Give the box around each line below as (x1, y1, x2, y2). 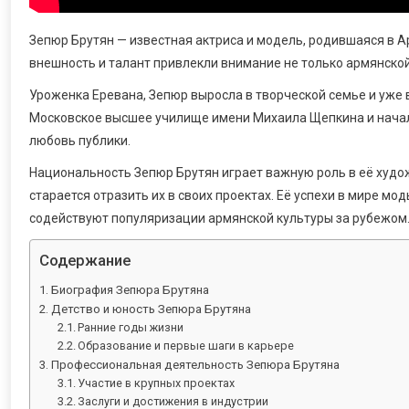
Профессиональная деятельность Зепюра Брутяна (50, 357, 340, 372)
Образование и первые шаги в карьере (78, 338, 295, 352)
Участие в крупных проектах (78, 375, 236, 390)
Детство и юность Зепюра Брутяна (50, 301, 251, 316)
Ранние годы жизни (78, 320, 184, 334)
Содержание (39, 250, 131, 269)
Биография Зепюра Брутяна (50, 282, 209, 297)
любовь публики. (29, 132, 131, 148)
